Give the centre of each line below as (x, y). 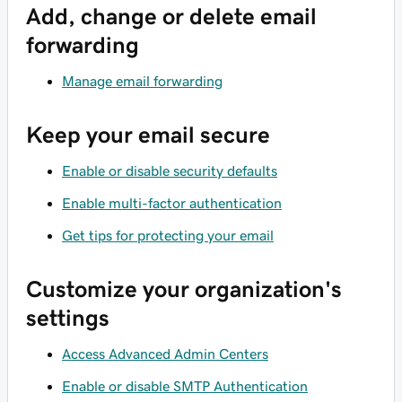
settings (68, 318)
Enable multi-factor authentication (172, 203)
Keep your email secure (148, 135)
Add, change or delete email (171, 16)
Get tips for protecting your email (168, 235)
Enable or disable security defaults (170, 170)
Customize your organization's (184, 289)
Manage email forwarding (142, 81)
